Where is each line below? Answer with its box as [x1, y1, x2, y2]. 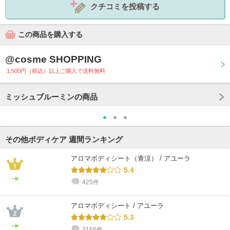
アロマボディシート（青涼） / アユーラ [71, 155, 190, 163]
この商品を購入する [18, 30, 83, 39]
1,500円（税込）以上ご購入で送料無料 [7, 68, 106, 74]
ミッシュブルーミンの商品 [5, 92, 98, 102]
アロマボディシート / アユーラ [71, 202, 164, 210]
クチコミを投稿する [88, 2, 160, 11]
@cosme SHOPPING [5, 54, 102, 65]
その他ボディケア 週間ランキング [5, 135, 123, 144]
